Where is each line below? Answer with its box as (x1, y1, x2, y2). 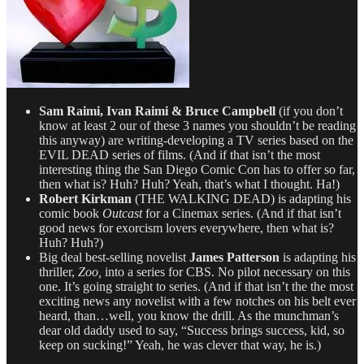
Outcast (102, 206, 142, 220)
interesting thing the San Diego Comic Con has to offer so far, (39, 162, 355, 176)
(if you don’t (275, 103, 343, 118)
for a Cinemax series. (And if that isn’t (142, 206, 341, 220)
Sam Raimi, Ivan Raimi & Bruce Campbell (39, 103, 275, 118)
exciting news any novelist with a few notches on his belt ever (39, 293, 356, 308)
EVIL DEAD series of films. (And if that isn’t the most (39, 147, 320, 162)
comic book (39, 206, 102, 220)
